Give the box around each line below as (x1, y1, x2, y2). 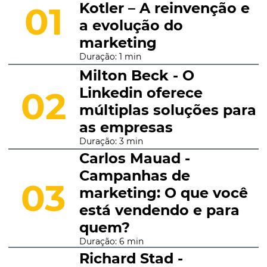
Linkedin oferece (79, 84, 203, 101)
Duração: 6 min (79, 236, 144, 247)
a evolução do (79, 17, 183, 34)
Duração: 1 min (79, 51, 141, 62)
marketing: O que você (79, 184, 248, 201)
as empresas (79, 119, 173, 136)
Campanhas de (79, 167, 190, 184)
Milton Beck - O (79, 67, 194, 84)
